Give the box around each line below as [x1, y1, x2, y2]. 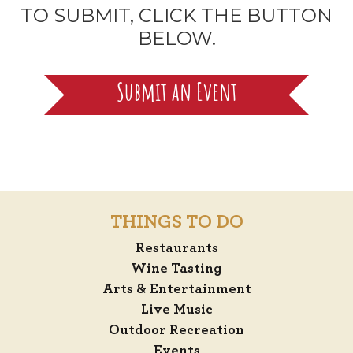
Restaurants [135, 241, 218, 256]
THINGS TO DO [110, 213, 243, 232]
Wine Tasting [131, 262, 222, 277]
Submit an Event [116, 81, 237, 107]
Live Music [140, 303, 213, 318]
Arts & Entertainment [102, 282, 251, 297]
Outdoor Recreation [109, 323, 244, 338]
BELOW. [137, 26, 216, 50]
